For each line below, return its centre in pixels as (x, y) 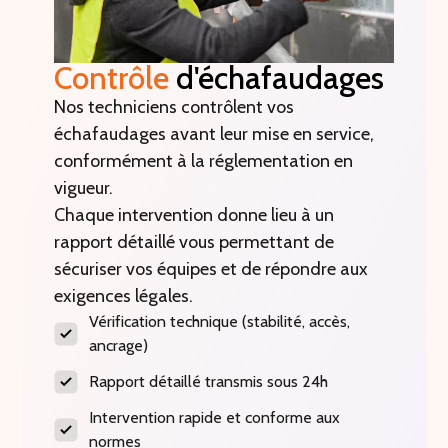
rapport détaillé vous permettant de (194, 241)
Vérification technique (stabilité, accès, (220, 321)
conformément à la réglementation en (204, 160)
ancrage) (119, 345)
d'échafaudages (277, 77)
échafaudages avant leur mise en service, (214, 133)
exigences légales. (124, 295)
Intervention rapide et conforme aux (215, 417)
